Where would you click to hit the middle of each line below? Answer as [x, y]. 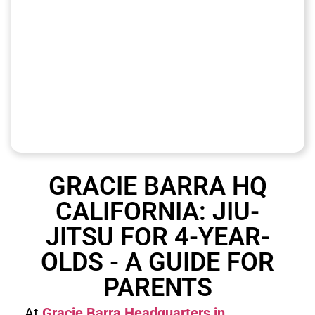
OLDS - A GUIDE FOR [157, 262]
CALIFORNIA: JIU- [157, 212]
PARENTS [157, 288]
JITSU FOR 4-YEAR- [157, 237]
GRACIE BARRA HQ [157, 186]
